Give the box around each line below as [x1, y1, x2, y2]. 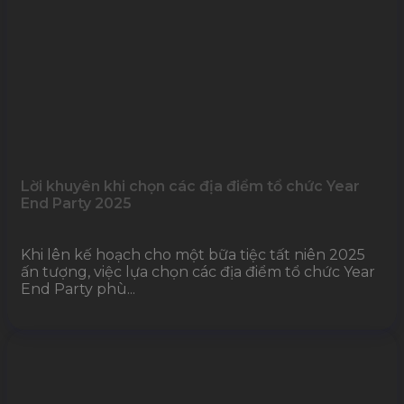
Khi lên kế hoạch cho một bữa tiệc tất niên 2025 [21, 245, 365, 263]
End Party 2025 [21, 194, 132, 212]
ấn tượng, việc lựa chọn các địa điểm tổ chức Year [21, 262, 375, 280]
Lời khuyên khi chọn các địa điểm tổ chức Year [21, 177, 360, 195]
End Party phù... [21, 280, 135, 298]
